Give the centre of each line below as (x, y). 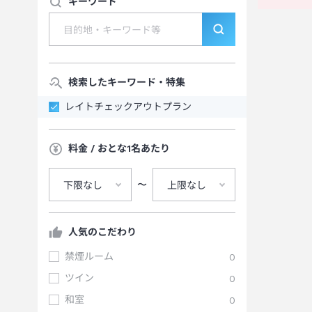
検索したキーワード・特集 (127, 82)
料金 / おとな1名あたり (119, 148)
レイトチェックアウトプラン (128, 107)
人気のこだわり (102, 232)
